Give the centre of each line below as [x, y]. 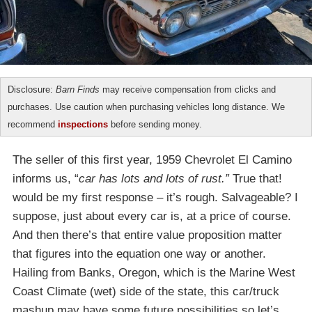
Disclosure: [32, 90]
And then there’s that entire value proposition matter [147, 235]
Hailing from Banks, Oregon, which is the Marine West [154, 273]
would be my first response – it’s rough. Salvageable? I [155, 198]
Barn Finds [78, 90]
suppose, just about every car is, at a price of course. [152, 217]
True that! [257, 179]
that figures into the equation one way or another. [139, 254]
